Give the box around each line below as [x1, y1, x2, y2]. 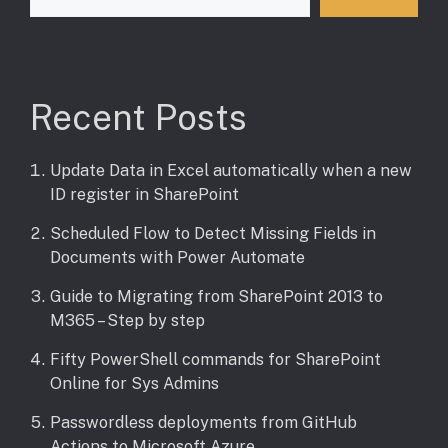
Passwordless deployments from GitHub [50, 413, 357, 433]
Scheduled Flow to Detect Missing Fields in [50, 224, 376, 244]
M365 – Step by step [50, 311, 205, 331]
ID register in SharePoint [50, 185, 239, 205]
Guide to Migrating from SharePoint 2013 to [50, 287, 383, 307]
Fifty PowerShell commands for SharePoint [50, 350, 381, 370]
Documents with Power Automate [50, 248, 305, 268]
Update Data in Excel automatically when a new [50, 161, 412, 181]
